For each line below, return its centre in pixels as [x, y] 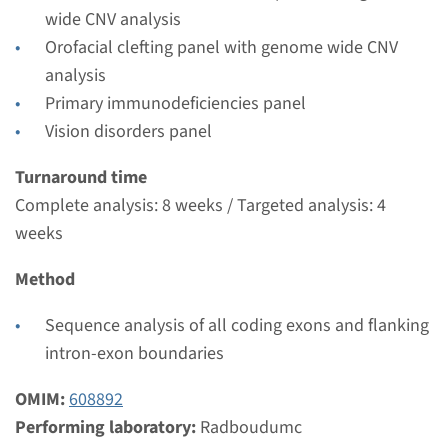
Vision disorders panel [128, 131]
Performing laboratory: [107, 427]
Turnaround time [81, 177]
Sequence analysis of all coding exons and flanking [237, 325]
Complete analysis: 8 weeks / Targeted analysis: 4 [200, 205]
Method [45, 279]
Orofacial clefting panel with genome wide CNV [221, 47]
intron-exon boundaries [134, 353]
